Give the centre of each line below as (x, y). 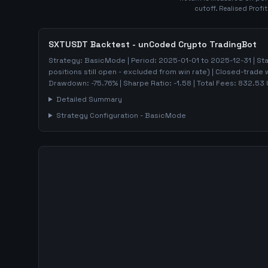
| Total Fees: (215, 83)
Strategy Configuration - (100, 115)
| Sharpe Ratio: (146, 83)
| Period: (142, 60)
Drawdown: (70, 83)
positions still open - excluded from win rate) (129, 72)
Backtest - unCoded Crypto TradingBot (172, 44)
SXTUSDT (68, 44)
